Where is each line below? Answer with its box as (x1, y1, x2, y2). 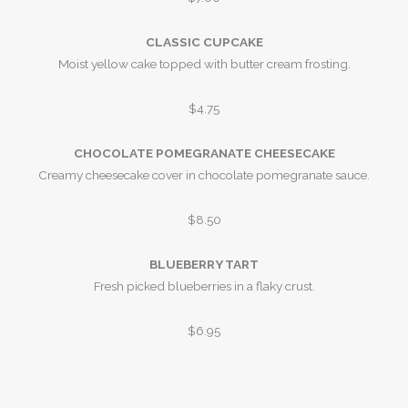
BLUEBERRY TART (149, 257, 259, 271)
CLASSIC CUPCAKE (145, 35, 263, 49)
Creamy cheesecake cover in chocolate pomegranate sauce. (38, 168, 370, 182)
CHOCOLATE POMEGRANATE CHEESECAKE (73, 146, 335, 160)
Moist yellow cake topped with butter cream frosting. (57, 56, 351, 71)
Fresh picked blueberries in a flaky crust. (93, 279, 315, 293)
